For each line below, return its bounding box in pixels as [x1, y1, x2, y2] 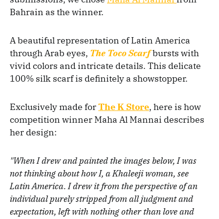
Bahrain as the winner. [10, 6, 104, 18]
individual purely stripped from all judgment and [10, 193, 193, 204]
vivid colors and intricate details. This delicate [10, 60, 201, 71]
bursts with [153, 47, 199, 59]
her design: [10, 127, 57, 138]
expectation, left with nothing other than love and [10, 206, 194, 217]
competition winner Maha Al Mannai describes [10, 114, 204, 125]
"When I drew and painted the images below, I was [10, 155, 197, 166]
